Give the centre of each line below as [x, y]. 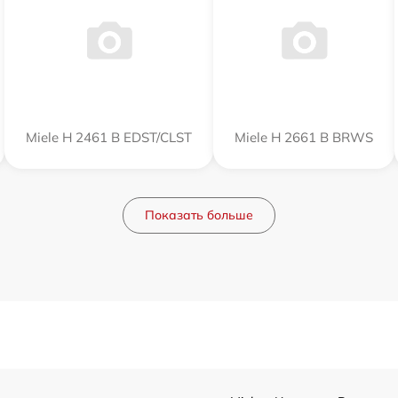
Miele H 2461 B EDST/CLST [108, 137]
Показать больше [199, 215]
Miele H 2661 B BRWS [303, 137]
